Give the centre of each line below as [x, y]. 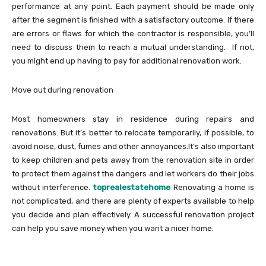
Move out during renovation [63, 90]
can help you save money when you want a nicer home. [113, 228]
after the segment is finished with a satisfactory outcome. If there [133, 20]
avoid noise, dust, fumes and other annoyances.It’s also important [133, 146]
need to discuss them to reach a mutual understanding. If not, [133, 47]
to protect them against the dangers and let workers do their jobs [133, 173]
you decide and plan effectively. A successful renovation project [133, 214]
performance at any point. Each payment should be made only [133, 6]
